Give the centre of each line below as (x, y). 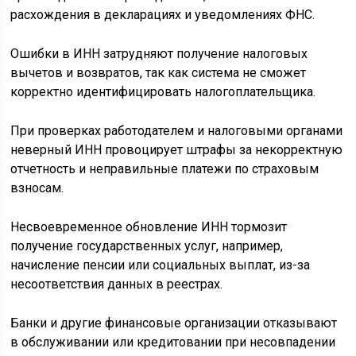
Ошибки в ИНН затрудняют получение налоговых (159, 54)
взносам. (37, 188)
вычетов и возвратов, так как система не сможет (159, 73)
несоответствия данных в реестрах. (117, 284)
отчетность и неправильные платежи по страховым (165, 169)
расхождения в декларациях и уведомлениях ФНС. (163, 15)
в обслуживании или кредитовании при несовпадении (173, 342)
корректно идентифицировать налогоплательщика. (163, 92)
